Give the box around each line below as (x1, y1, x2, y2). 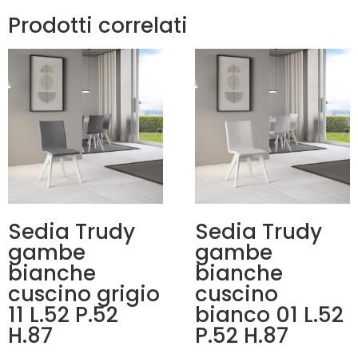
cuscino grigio (8, 279, 160, 308)
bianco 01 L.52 (195, 300, 344, 329)
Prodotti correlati (8, 11, 188, 41)
